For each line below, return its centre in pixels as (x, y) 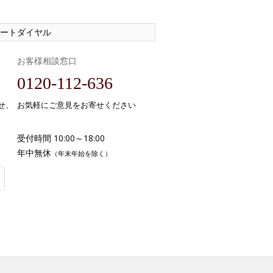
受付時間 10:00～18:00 (61, 138)
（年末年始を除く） (81, 153)
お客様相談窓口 (47, 61)
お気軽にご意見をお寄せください (76, 105)
